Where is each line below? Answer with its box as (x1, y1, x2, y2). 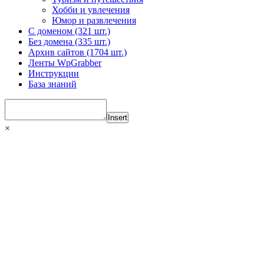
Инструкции (28, 68, 79, 78)
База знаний (28, 78, 77, 89)
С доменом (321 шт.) (28, 25, 110, 36)
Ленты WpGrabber (28, 57, 101, 68)
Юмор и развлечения (52, 15, 136, 25)
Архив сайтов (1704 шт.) (28, 47, 127, 57)
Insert (108, 113, 127, 122)
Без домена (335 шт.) (28, 36, 110, 47)
